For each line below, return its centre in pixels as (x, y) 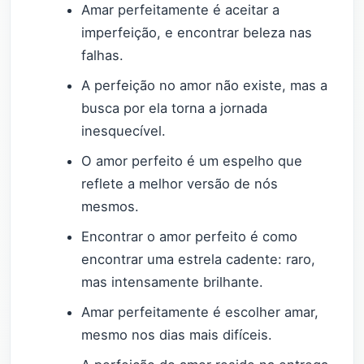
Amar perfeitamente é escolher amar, (200, 312)
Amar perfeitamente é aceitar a (181, 10)
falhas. (103, 56)
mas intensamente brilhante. (173, 282)
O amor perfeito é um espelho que (192, 161)
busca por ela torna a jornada (175, 108)
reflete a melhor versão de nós (180, 184)
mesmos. (110, 207)
